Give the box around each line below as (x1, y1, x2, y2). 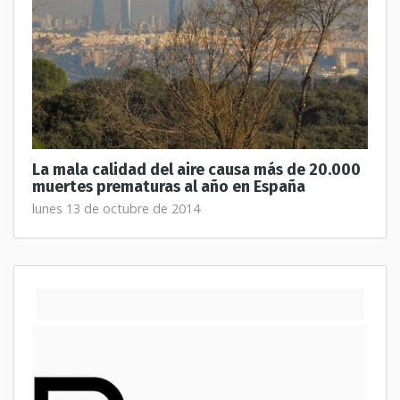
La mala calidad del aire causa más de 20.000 (32, 161, 361, 179)
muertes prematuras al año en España (32, 178, 305, 196)
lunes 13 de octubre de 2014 (32, 200, 200, 217)
